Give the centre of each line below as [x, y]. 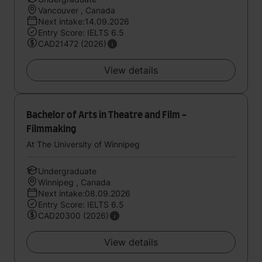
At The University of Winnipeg [83, 144]
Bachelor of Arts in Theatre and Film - [106, 115]
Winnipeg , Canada [74, 182]
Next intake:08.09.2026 [84, 193]
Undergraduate [67, 171]
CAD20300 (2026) [73, 216]
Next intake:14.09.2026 [84, 21]
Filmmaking [51, 129]
